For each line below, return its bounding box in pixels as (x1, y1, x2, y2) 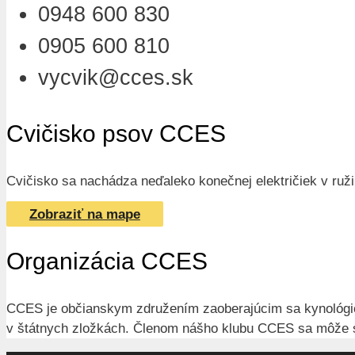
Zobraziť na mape (29, 206, 140, 222)
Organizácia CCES (6, 248, 208, 275)
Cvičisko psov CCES (6, 120, 226, 147)
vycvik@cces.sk (38, 65, 193, 90)
